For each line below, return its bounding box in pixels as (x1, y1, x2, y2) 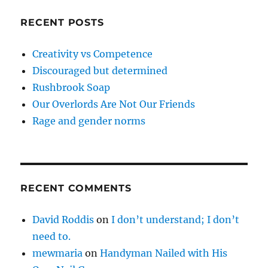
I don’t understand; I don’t (111, 214, 240, 226)
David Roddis (32, 214, 95, 226)
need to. (32, 230, 71, 243)
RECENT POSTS (20, 17, 104, 29)
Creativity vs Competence (32, 48, 153, 60)
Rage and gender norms (32, 115, 146, 127)
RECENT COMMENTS (20, 182, 132, 194)
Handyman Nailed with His (100, 247, 228, 260)
